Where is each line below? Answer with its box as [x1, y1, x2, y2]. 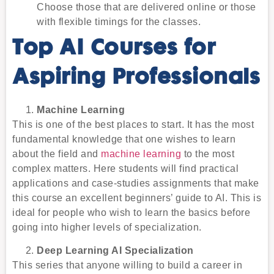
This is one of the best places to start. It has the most [12, 119, 254, 130]
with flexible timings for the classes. [37, 16, 201, 27]
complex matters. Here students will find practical [12, 163, 239, 174]
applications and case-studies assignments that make [12, 177, 259, 188]
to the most [181, 148, 234, 159]
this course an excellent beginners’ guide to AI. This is [12, 192, 261, 203]
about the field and [12, 148, 101, 159]
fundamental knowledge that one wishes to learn [12, 133, 235, 144]
